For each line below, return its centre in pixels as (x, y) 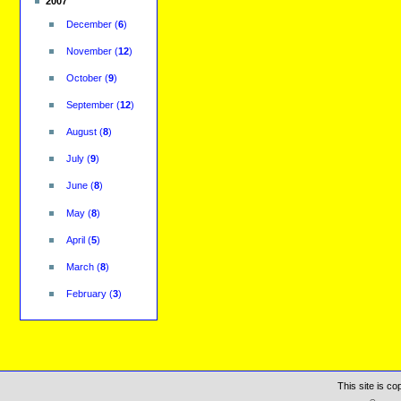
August (81, 132)
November (89, 51)
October (84, 78)
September (90, 105)
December (89, 24)
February (86, 293)
